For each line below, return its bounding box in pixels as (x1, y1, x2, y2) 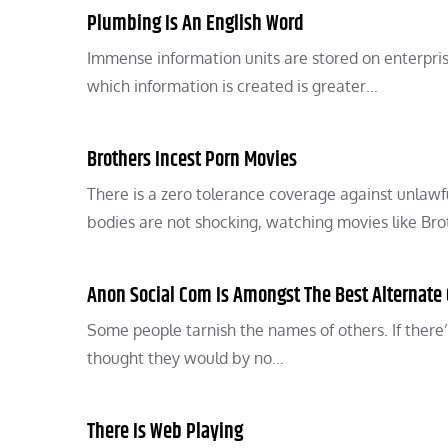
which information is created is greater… (87, 76, 378, 96)
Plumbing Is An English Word (87, 8, 304, 40)
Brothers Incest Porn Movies (87, 144, 297, 176)
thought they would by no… (87, 348, 284, 368)
